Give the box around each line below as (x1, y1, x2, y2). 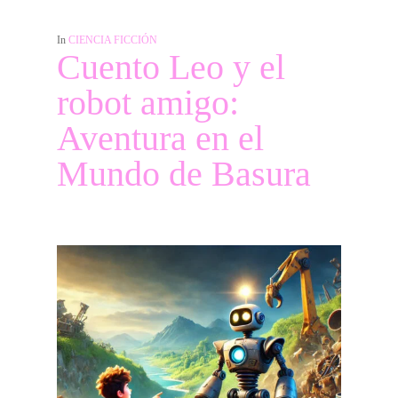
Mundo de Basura (57, 154, 311, 194)
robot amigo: (57, 83, 239, 123)
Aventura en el (57, 118, 264, 158)
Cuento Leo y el (57, 47, 285, 87)
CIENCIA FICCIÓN (68, 34, 157, 46)
